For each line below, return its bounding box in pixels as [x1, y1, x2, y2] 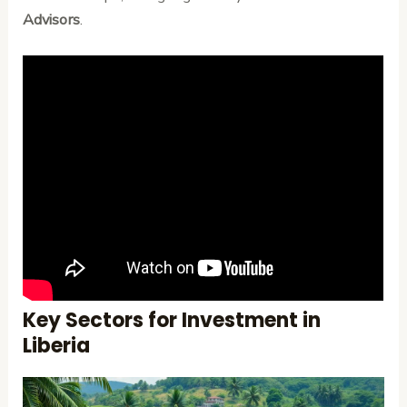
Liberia [23, 332, 91, 361]
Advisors [23, 8, 81, 30]
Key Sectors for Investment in [23, 306, 322, 335]
